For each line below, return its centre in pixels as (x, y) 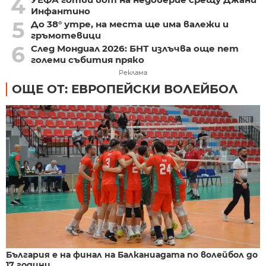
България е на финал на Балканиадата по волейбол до (132, 255)
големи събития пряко (87, 60)
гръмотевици (66, 36)
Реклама (133, 73)
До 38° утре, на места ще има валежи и (129, 24)
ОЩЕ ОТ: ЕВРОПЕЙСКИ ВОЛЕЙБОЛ (125, 89)
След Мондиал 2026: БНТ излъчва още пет (134, 49)
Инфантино (60, 11)
